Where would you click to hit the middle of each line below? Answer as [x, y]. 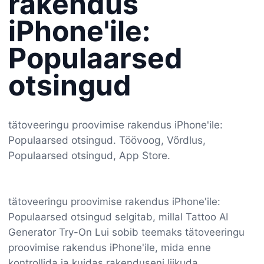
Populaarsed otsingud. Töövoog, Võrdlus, [107, 140]
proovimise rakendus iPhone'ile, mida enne [110, 247]
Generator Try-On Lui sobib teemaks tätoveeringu [126, 232]
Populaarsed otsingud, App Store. [89, 156]
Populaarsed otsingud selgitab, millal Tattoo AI [118, 217]
